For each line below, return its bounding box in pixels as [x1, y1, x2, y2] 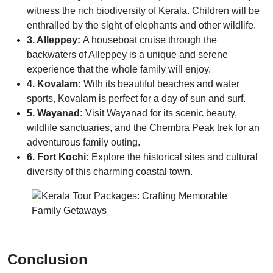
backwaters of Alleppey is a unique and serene [27, 49, 228, 60]
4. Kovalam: [27, 79, 81, 90]
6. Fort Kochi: [27, 152, 89, 163]
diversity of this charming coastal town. [27, 166, 193, 177]
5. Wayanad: [27, 108, 83, 119]
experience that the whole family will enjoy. [27, 64, 211, 75]
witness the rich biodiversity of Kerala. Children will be [27, 5, 260, 16]
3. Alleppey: [27, 35, 80, 46]
